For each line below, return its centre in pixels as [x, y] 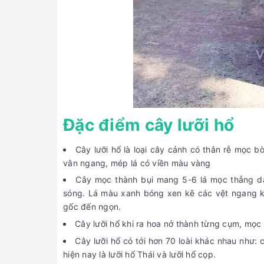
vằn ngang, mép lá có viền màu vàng [137, 163]
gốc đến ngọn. [92, 207]
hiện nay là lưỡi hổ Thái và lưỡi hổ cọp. [139, 254]
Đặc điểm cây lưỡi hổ [149, 125]
